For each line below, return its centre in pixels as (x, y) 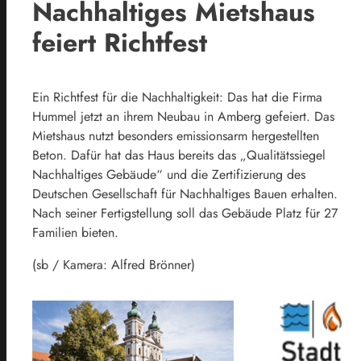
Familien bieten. (75, 233)
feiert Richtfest (120, 42)
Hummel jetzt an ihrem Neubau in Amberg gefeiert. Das (183, 117)
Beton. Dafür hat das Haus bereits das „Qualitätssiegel (179, 156)
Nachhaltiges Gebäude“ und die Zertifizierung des (169, 175)
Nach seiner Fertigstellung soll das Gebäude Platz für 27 (185, 214)
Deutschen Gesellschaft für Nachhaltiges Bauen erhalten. (185, 194)
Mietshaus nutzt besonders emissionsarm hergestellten (176, 136)
